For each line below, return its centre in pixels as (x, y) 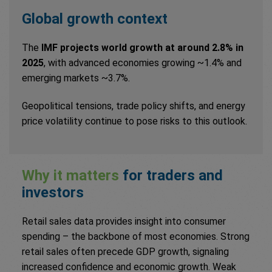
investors (53, 193)
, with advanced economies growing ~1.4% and (143, 63)
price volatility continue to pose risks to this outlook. (136, 121)
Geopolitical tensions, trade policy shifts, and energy (134, 106)
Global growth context (95, 19)
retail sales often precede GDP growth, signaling (125, 252)
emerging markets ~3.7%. (77, 78)
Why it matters (70, 176)
